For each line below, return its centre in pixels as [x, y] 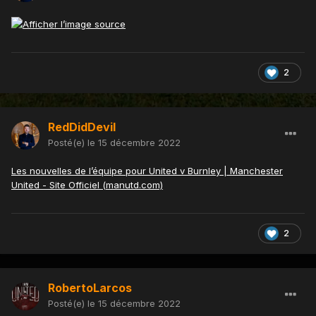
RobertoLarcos [90, 287]
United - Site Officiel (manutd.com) [87, 184]
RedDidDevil [82, 127]
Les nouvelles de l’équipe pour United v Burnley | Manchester [147, 170]
